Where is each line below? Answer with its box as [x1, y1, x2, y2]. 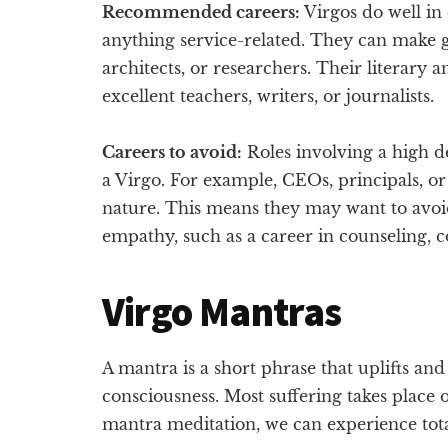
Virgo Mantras [102, 286, 342, 337]
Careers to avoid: [102, 141, 242, 162]
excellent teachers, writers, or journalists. [102, 85, 434, 106]
